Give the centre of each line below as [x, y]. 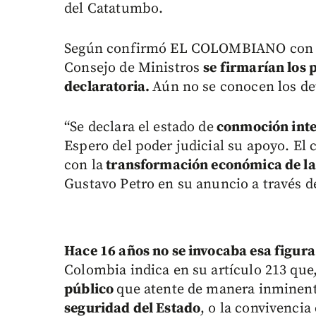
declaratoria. [109, 87]
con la [84, 165]
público [91, 289]
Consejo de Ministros [134, 68]
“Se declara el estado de [139, 127]
